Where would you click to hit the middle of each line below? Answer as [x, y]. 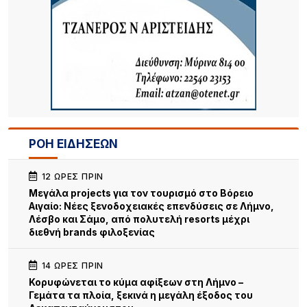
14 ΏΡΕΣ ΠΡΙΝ [71, 266]
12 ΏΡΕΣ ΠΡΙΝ [71, 176]
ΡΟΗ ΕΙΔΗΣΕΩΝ [73, 144]
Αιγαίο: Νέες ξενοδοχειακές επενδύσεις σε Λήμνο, [151, 206]
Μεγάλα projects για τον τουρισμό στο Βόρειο [141, 193]
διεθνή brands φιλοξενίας [92, 232]
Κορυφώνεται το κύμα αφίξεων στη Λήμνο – [136, 282]
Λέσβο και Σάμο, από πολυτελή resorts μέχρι [139, 219]
